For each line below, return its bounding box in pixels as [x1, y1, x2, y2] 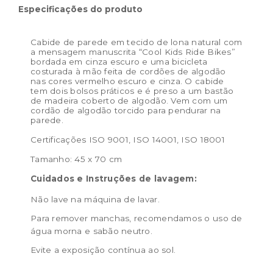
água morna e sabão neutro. [30, 226, 153, 236]
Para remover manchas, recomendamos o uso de [30, 213, 243, 223]
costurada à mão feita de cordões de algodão [30, 66, 226, 76]
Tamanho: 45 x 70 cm [30, 154, 122, 164]
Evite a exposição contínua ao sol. [30, 245, 176, 255]
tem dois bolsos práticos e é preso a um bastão [30, 86, 234, 96]
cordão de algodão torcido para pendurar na [30, 105, 221, 115]
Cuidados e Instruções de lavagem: [30, 174, 197, 183]
